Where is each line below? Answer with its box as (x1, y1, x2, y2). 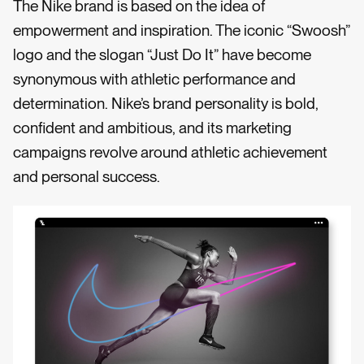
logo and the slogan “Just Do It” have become (13, 45, 311, 65)
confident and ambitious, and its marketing (13, 119, 292, 138)
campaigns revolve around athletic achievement (13, 143, 327, 162)
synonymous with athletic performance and (13, 70, 296, 89)
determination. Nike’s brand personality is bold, (13, 94, 318, 114)
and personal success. (13, 167, 160, 187)
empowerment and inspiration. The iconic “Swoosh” (13, 21, 350, 41)
